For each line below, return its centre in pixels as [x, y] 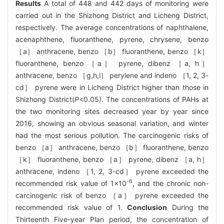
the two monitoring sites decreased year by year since [112, 111]
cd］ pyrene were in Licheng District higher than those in [112, 87]
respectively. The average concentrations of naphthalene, [112, 27]
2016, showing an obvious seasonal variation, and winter [112, 123]
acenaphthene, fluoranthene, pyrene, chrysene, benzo [112, 39]
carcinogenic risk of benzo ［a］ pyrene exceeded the [112, 195]
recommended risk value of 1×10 [71, 183]
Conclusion [147, 207]
